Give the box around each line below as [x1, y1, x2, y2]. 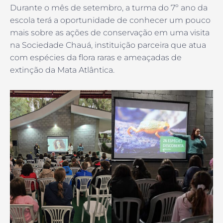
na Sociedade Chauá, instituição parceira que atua [10, 40, 206, 50]
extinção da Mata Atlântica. [10, 65, 114, 75]
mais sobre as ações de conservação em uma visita [10, 28, 210, 38]
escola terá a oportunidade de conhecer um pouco [10, 15, 211, 25]
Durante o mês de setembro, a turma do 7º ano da [10, 3, 208, 13]
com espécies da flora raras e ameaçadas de [10, 53, 182, 63]
